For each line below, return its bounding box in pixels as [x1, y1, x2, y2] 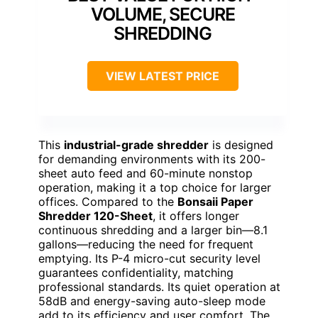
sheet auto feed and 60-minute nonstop [38, 165, 253, 180]
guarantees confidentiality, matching [38, 265, 234, 280]
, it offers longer [153, 208, 239, 223]
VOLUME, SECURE [90, 3, 235, 25]
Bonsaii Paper [177, 194, 253, 209]
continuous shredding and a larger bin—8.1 [38, 222, 268, 237]
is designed [209, 137, 273, 152]
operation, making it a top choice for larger [38, 180, 271, 194]
